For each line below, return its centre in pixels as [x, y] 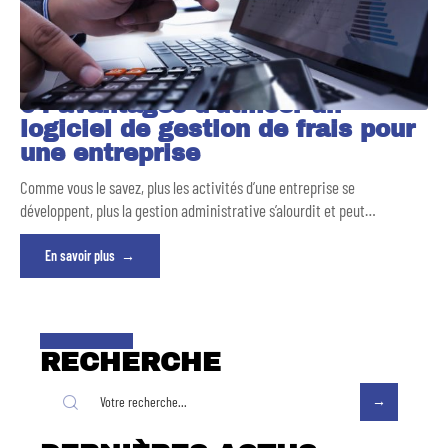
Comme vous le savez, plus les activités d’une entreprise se [187, 187]
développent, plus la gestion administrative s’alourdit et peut [192, 210]
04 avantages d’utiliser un [180, 106]
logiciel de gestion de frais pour [217, 130]
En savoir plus [80, 256]
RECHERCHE [130, 362]
